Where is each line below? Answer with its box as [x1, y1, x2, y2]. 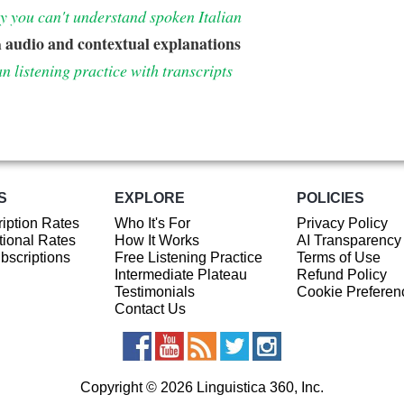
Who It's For [114, 216, 190, 232]
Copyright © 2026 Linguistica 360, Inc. [80, 380, 324, 396]
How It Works [114, 233, 199, 249]
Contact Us [114, 301, 186, 317]
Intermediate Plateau [114, 267, 247, 283]
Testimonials [114, 284, 195, 300]
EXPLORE [114, 189, 185, 206]
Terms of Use [296, 250, 381, 266]
